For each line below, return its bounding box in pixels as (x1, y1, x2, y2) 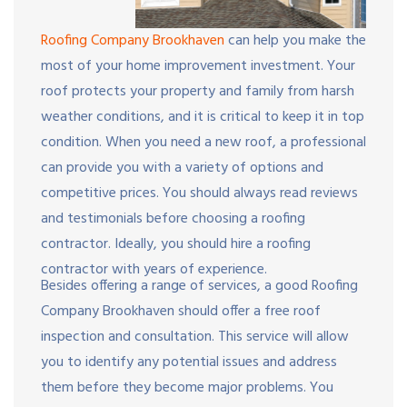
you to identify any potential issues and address (41, 350, 337, 374)
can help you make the (224, 28, 366, 53)
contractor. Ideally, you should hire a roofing (41, 232, 311, 256)
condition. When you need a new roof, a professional (41, 130, 366, 154)
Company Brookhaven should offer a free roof (41, 299, 321, 323)
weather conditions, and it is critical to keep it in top (41, 104, 364, 129)
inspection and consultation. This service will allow (41, 324, 349, 349)
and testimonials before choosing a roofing (41, 206, 305, 231)
